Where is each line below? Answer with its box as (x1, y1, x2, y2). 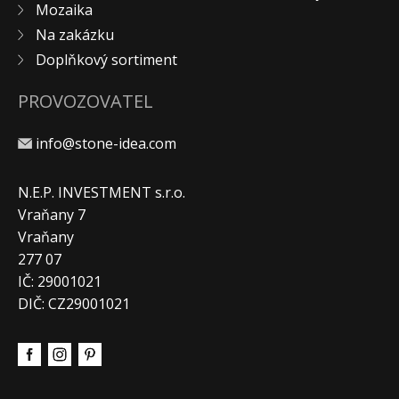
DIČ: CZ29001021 (18, 293, 130, 313)
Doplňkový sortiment (36, 49, 177, 69)
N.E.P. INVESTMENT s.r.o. (18, 182, 185, 202)
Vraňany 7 (18, 204, 85, 224)
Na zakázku (36, 24, 114, 45)
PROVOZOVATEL (18, 88, 153, 113)
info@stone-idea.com (36, 133, 176, 153)
